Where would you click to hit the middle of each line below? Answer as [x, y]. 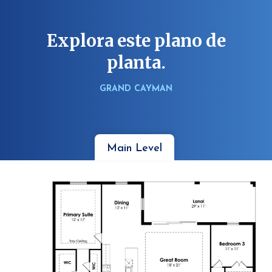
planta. [136, 62]
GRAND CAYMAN [136, 89]
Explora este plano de [136, 40]
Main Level [134, 148]
